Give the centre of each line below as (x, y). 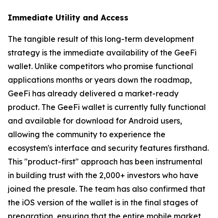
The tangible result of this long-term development (101, 39)
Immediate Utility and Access (68, 17)
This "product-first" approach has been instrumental (105, 161)
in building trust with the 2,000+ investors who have (103, 175)
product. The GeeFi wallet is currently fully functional (107, 107)
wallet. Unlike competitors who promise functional (100, 66)
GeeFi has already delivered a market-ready (93, 93)
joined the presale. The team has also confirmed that (107, 189)
